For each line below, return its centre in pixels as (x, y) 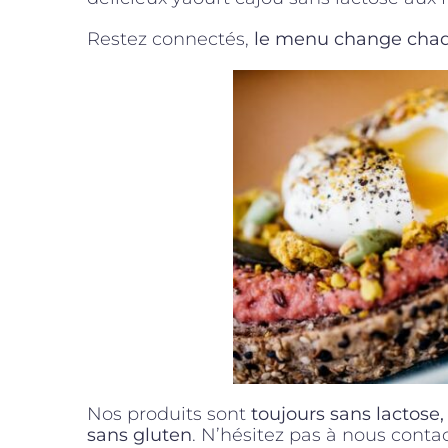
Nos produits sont (169, 413)
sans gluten (139, 434)
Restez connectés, (170, 38)
